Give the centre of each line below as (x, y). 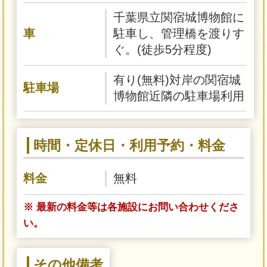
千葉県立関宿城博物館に (179, 18)
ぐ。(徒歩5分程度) (163, 50)
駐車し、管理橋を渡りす (179, 34)
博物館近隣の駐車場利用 (179, 96)
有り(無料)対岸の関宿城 (177, 80)
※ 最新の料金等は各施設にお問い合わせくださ (131, 207)
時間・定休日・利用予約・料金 (129, 145)
